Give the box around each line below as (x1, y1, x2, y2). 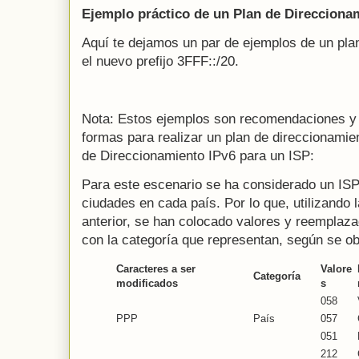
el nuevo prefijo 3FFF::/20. (82, 53, 239, 69)
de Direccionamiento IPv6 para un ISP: (82, 147, 314, 163)
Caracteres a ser (116, 262, 196, 275)
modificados (116, 276, 178, 289)
